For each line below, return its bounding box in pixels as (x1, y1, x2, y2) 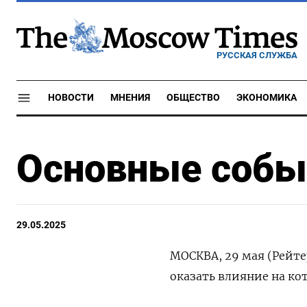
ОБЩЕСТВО (167, 92, 220, 103)
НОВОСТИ (48, 92, 94, 103)
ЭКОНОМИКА (236, 92, 297, 103)
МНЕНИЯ (110, 92, 150, 103)
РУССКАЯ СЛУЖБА (217, 49, 297, 60)
